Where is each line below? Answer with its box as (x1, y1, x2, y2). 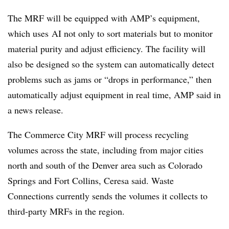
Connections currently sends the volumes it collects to (8, 189, 208, 202)
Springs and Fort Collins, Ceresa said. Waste (8, 174, 174, 187)
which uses (8, 27, 49, 39)
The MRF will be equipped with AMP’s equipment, (8, 11, 200, 24)
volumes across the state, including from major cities (8, 143, 203, 156)
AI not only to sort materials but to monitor (52, 27, 213, 39)
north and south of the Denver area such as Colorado (8, 158, 202, 171)
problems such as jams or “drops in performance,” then (8, 73, 212, 85)
